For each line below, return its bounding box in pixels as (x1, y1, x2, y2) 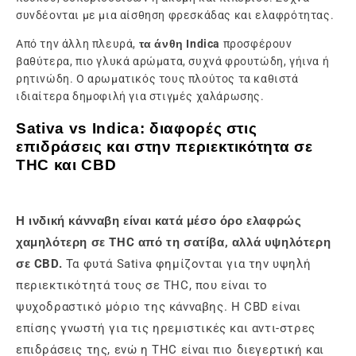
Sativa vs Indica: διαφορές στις (16, 120, 257, 137)
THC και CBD (16, 157, 117, 174)
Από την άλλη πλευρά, (16, 37, 139, 50)
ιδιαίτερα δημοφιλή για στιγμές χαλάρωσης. (16, 89, 265, 103)
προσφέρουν (220, 37, 292, 50)
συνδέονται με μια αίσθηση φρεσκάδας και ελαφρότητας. (16, 8, 335, 21)
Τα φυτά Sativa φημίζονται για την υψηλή (62, 257, 311, 272)
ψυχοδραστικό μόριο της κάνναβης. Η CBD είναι (16, 300, 301, 315)
